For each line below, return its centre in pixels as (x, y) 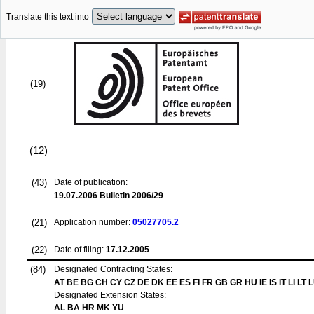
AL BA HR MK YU (89, 308)
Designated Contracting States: (113, 269)
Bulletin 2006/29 (130, 196)
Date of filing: (79, 250)
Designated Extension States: (110, 295)
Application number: (93, 222)
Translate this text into (48, 17)
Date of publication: (91, 182)
